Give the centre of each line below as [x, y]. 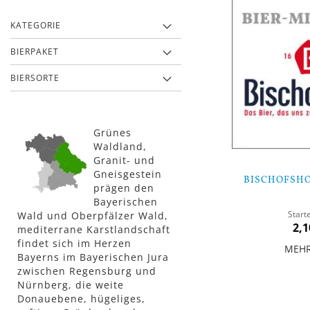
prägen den [124, 188]
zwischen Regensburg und [87, 271]
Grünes [112, 133]
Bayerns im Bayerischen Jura [93, 257]
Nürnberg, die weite [71, 285]
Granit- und [124, 161]
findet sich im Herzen [74, 244]
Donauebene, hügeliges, [81, 299]
